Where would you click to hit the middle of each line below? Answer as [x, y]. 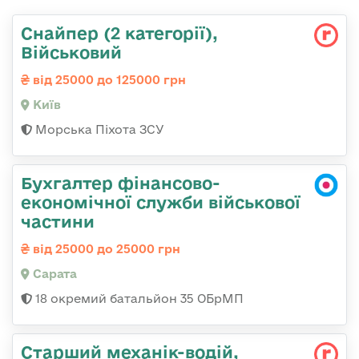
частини [58, 221]
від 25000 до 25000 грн [105, 248]
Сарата [53, 273]
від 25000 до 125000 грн [108, 79]
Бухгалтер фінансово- [121, 182]
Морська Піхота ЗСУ [98, 129]
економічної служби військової [161, 202]
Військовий [71, 52]
